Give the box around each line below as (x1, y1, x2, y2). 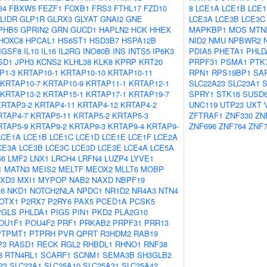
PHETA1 (214, 45, 244, 57)
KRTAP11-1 (86, 77, 126, 89)
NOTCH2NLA (30, 185, 74, 196)
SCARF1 (41, 249, 71, 260)
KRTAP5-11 (30, 110, 71, 121)
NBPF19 (116, 174, 145, 185)
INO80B (83, 45, 110, 57)
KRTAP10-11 (108, 67, 153, 78)
